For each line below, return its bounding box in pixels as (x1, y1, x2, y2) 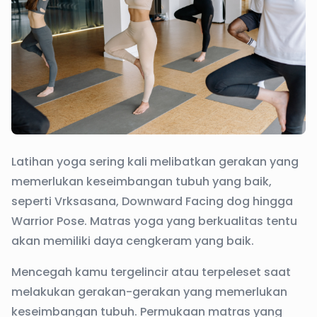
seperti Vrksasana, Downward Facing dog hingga (11, 193, 293, 209)
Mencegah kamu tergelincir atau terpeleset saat (11, 264, 291, 280)
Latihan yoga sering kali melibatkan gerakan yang (11, 154, 299, 170)
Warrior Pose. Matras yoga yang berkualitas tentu (11, 213, 297, 229)
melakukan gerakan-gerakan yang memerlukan (11, 284, 287, 300)
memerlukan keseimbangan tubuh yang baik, (11, 173, 272, 190)
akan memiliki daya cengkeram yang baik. (11, 233, 257, 249)
